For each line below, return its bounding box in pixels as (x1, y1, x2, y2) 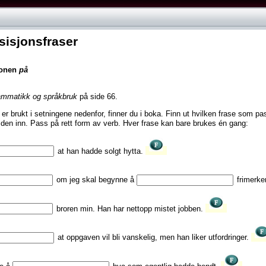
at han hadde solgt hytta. (55, 146, 145, 156)
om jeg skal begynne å (53, 175, 137, 184)
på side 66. (77, 91, 118, 101)
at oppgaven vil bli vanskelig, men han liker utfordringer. (55, 232, 251, 242)
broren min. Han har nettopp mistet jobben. (53, 204, 205, 213)
